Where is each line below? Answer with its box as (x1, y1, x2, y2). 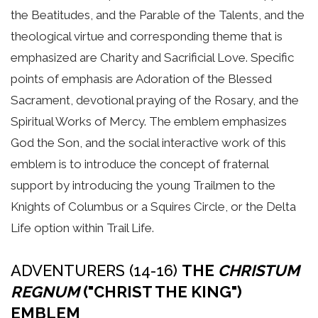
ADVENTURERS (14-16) (11, 261, 182, 280)
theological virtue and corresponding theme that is (11, 29, 283, 44)
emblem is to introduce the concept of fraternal (11, 157, 268, 172)
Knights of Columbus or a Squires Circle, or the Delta (11, 199, 296, 214)
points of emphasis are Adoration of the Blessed (11, 72, 272, 87)
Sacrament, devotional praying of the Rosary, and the (11, 93, 299, 108)
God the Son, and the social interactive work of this (11, 136, 286, 150)
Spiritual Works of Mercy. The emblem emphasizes (11, 114, 287, 129)
